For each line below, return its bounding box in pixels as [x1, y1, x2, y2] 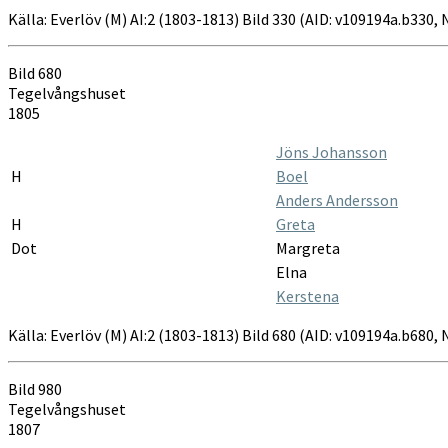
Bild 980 [8, 378, 62, 399]
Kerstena [276, 285, 339, 306]
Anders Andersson [276, 189, 398, 210]
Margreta [276, 237, 340, 258]
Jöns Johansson [276, 141, 387, 162]
